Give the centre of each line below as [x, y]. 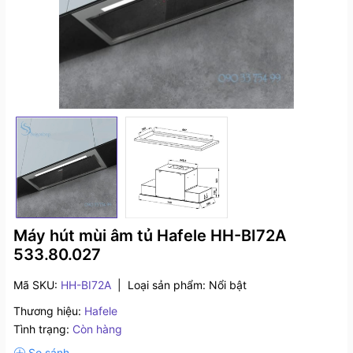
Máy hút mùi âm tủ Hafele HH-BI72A [150, 236]
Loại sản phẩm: [168, 285]
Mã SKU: [37, 285]
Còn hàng [97, 329]
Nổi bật [228, 285]
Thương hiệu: [47, 311]
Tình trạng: [41, 329]
